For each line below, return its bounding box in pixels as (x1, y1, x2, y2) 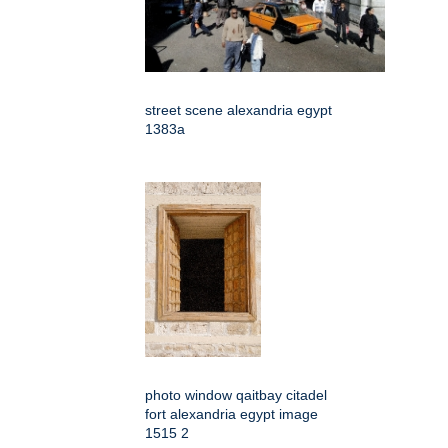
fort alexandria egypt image (145, 406, 318, 423)
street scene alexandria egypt (145, 102, 332, 119)
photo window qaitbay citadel (145, 387, 327, 404)
